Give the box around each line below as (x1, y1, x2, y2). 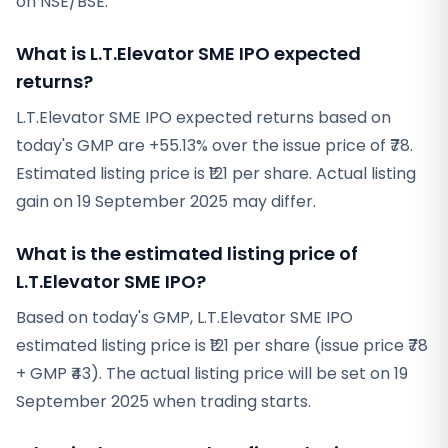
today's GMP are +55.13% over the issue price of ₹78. (16, 134, 413, 157)
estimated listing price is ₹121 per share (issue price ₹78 (16, 334, 428, 357)
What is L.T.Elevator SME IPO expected (16, 41, 361, 66)
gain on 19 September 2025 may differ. (16, 190, 316, 213)
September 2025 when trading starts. (16, 390, 311, 413)
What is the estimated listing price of (16, 241, 358, 266)
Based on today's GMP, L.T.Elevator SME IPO (16, 306, 353, 329)
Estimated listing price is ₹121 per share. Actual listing (16, 162, 416, 185)
